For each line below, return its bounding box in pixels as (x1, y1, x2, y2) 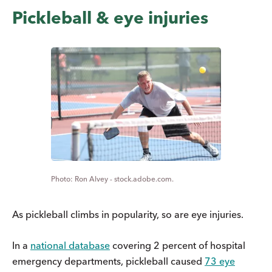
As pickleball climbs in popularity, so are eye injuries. (12, 208, 243, 221)
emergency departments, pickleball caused (12, 255, 205, 268)
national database (30, 239, 110, 252)
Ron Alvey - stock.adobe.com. (75, 174, 174, 184)
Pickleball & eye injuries (12, 7, 208, 29)
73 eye (205, 255, 235, 268)
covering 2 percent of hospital (110, 239, 245, 252)
